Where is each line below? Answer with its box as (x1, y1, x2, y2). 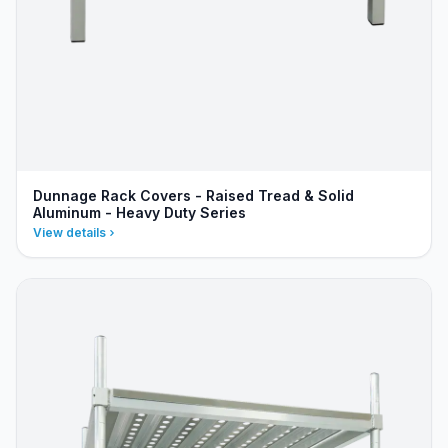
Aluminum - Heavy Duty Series (33, 204, 246, 221)
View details (33, 225, 106, 240)
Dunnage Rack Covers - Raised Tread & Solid (33, 187, 354, 204)
